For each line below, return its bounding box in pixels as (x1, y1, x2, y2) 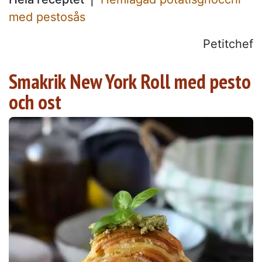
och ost (9, 88, 61, 116)
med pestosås (9, 10, 85, 25)
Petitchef (203, 37, 253, 51)
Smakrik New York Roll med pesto (9, 68, 251, 95)
